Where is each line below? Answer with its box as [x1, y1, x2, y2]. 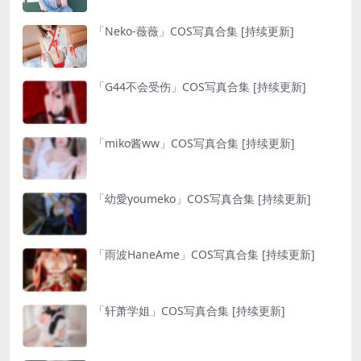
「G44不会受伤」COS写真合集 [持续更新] [93, 79, 306, 95]
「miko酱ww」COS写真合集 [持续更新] [93, 135, 295, 151]
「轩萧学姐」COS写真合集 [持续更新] [93, 302, 285, 318]
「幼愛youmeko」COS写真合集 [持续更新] [93, 191, 311, 207]
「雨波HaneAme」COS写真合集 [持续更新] [93, 247, 315, 263]
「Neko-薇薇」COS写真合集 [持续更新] [93, 23, 294, 39]
